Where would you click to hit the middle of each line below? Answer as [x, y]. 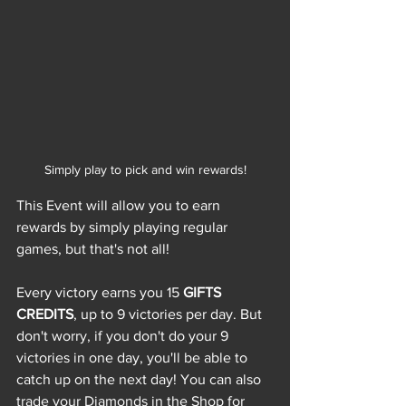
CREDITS [45, 314]
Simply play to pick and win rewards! [145, 169]
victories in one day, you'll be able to [134, 357]
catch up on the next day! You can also [140, 379]
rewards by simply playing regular [124, 227]
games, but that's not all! [93, 248]
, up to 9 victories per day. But [169, 314]
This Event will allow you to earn [120, 205]
